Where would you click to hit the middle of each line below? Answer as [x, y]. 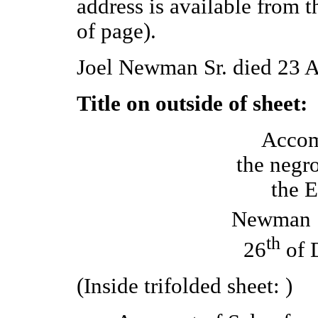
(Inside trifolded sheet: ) [184, 286]
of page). [116, 32]
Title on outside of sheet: [192, 104]
